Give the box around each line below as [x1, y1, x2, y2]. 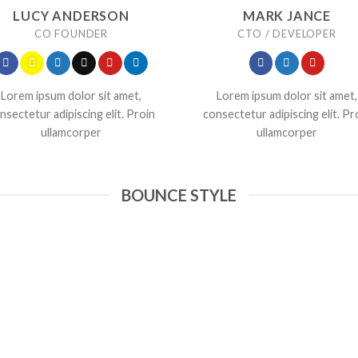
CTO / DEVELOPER [237, 26, 336, 40]
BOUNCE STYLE [121, 185, 237, 205]
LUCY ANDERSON [13, 7, 129, 23]
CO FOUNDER [34, 26, 109, 40]
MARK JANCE [242, 7, 332, 23]
